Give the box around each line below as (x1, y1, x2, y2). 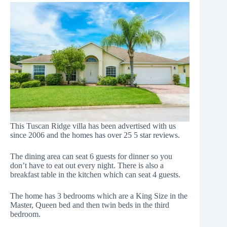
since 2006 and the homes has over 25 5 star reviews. (10, 131, 180, 139)
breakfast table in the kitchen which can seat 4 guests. (10, 170, 180, 179)
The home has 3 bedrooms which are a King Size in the (10, 192, 187, 200)
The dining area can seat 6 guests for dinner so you (10, 152, 172, 161)
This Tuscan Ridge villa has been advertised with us (10, 122, 176, 130)
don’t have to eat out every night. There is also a (10, 161, 164, 170)
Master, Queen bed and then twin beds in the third (10, 201, 169, 209)
